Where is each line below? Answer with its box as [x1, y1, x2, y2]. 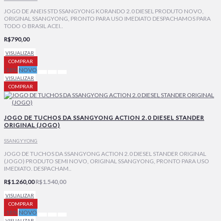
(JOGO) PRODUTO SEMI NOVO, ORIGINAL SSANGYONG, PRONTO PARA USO [4, 157, 209, 165]
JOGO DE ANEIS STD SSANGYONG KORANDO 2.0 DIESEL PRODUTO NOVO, [4, 7, 204, 15]
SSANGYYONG [4, 137, 37, 144]
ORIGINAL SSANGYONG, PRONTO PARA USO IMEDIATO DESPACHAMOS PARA [4, 15, 211, 23]
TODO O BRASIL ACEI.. [4, 22, 63, 30]
